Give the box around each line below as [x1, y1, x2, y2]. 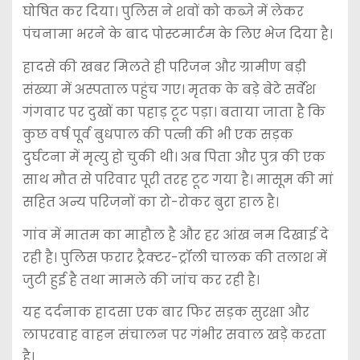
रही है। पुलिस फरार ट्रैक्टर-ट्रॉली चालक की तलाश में [22, 247, 327, 267]
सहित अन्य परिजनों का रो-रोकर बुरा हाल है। [22, 192, 279, 211]
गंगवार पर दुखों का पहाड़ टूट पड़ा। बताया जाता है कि [22, 102, 325, 121]
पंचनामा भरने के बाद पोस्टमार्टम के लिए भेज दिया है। [22, 25, 333, 44]
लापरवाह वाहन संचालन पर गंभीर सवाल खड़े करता [22, 325, 326, 345]
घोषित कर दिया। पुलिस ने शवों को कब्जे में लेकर [22, 2, 304, 22]
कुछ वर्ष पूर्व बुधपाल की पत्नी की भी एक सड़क [22, 125, 293, 144]
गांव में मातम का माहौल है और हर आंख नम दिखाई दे [22, 225, 329, 244]
